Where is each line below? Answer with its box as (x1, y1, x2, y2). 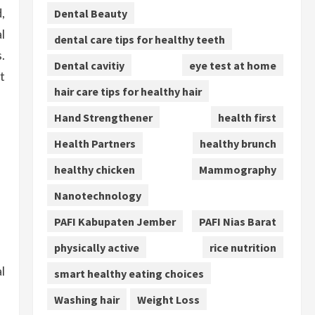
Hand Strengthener (53, 110, 153, 124)
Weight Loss (136, 292, 200, 307)
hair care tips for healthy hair (53, 84, 202, 98)
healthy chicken (53, 162, 135, 176)
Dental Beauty (53, 6, 127, 20)
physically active (53, 240, 139, 255)
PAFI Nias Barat (198, 214, 276, 229)
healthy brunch (199, 136, 276, 150)
